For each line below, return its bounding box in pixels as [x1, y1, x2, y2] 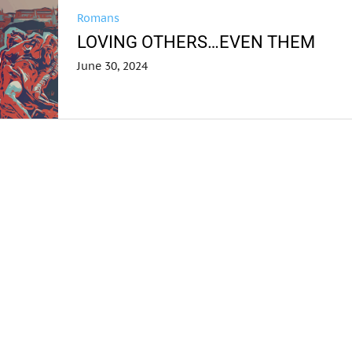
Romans [77, 11, 120, 25]
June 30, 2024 [77, 59, 148, 73]
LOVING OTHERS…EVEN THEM [77, 32, 316, 52]
